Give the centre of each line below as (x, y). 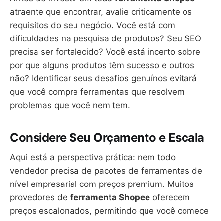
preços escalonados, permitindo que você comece (109, 210)
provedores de (40, 197)
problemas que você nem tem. (70, 105)
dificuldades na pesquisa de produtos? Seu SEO (106, 38)
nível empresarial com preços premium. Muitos (102, 184)
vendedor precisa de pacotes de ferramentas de (106, 170)
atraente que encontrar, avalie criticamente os (101, 12)
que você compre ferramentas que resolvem (97, 92)
